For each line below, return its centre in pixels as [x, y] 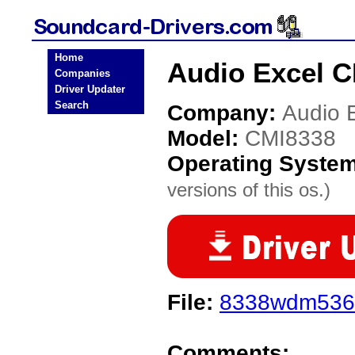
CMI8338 [290, 138]
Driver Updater [90, 89]
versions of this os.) [249, 190]
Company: [225, 113]
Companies [82, 73]
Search [72, 105]
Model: [206, 138]
